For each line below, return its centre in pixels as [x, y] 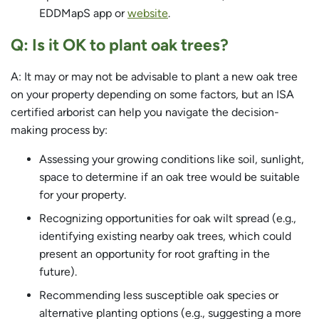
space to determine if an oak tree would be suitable [169, 177]
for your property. [83, 195]
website [148, 14]
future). [58, 272]
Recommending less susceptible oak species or [159, 296]
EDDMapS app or [83, 14]
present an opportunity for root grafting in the [155, 254]
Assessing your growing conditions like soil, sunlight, [172, 159]
